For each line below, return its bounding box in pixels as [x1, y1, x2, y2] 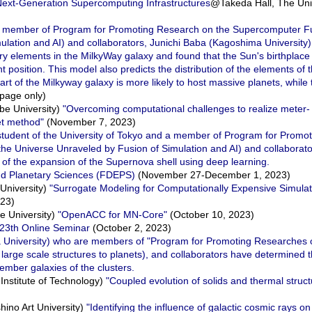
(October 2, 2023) [90, 222, 171, 233]
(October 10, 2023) [167, 209, 254, 220]
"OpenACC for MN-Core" [58, 209, 167, 220]
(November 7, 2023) [44, 116, 136, 127]
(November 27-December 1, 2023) [135, 169, 290, 180]
